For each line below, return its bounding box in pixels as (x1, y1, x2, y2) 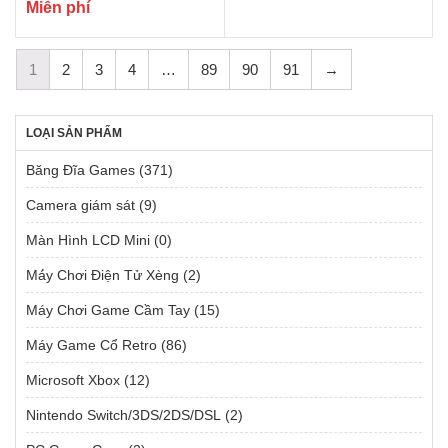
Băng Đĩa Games (26, 161, 135, 178)
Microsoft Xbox (26, 371, 120, 388)
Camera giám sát (26, 196, 135, 213)
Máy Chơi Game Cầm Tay (26, 301, 190, 318)
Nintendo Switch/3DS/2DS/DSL (26, 406, 221, 423)
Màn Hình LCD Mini (26, 231, 150, 248)
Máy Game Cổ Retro (26, 336, 157, 353)
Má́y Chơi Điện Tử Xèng (26, 266, 179, 283)
